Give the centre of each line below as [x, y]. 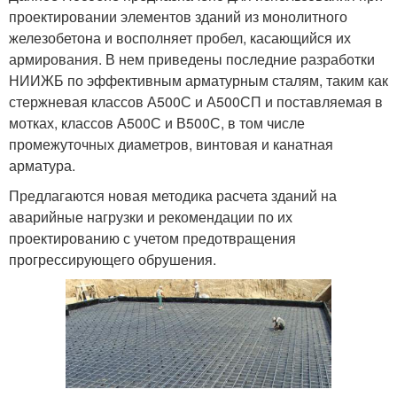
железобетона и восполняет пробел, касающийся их [180, 37]
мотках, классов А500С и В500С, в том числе [157, 122]
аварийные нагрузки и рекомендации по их [151, 216]
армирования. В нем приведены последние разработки [192, 58]
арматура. [42, 165]
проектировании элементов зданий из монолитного [178, 16]
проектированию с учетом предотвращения [152, 237]
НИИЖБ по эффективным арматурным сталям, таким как [198, 80]
